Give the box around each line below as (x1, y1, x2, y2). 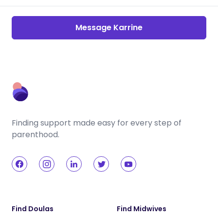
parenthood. (12, 129, 59, 140)
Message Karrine (75, 22, 143, 33)
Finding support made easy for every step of (12, 117, 182, 128)
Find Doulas (12, 204, 54, 214)
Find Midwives (117, 204, 166, 214)
